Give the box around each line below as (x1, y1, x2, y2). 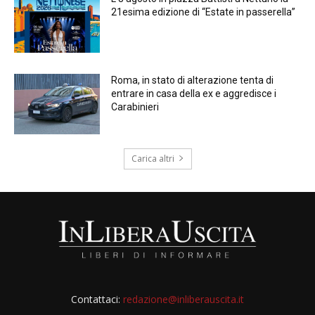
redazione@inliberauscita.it (122, 292, 244, 306)
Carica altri (131, 152, 174, 165)
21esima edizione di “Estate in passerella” (111, 6, 296, 18)
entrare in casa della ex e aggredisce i (111, 87, 277, 99)
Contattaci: (70, 292, 123, 306)
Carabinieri (111, 101, 160, 112)
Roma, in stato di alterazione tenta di (111, 74, 274, 86)
